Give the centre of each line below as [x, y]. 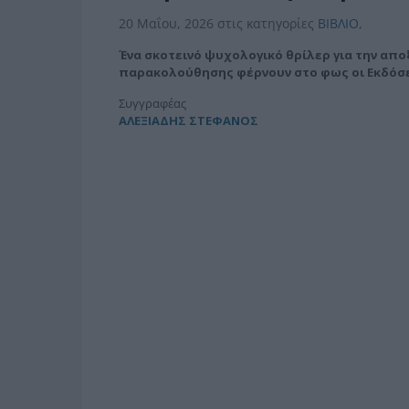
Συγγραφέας [152, 103]
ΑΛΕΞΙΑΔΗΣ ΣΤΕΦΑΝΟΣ [188, 120]
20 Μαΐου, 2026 [168, 23]
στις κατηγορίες [267, 23]
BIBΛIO [338, 23]
